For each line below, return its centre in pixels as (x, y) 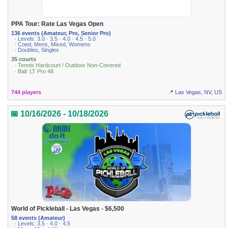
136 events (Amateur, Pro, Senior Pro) (61, 33)
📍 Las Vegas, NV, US (195, 92)
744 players (26, 92)
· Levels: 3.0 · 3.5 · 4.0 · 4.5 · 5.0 (55, 39)
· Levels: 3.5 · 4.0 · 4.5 (42, 223)
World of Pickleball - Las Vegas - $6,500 (68, 208)
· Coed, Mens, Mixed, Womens (53, 45)
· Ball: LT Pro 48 (34, 71)
